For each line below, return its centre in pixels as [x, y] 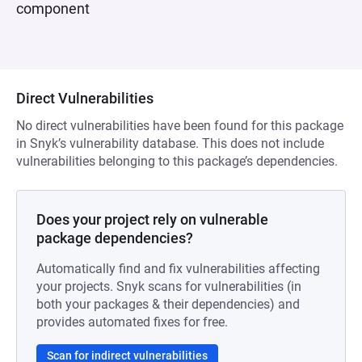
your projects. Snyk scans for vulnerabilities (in [169, 286]
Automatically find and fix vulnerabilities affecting [178, 269]
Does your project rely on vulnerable [152, 219]
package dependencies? [115, 238]
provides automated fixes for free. [132, 322]
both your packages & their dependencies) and [168, 304]
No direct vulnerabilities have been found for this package [180, 126]
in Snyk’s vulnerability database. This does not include [170, 143]
